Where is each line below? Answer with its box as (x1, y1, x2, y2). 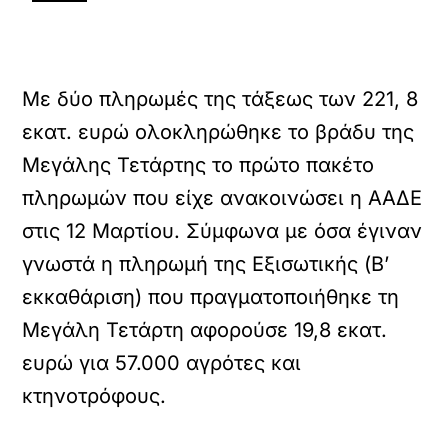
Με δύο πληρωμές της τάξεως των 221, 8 (22, 87, 419, 111)
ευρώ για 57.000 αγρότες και (22, 351, 302, 375)
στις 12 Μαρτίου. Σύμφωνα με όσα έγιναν (22, 219, 423, 243)
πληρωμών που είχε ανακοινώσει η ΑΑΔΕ (22, 186, 423, 210)
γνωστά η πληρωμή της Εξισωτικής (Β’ (22, 252, 390, 276)
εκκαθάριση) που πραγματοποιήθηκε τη (22, 285, 400, 309)
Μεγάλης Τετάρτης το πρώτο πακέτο (22, 153, 375, 177)
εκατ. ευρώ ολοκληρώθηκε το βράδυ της (22, 120, 415, 144)
